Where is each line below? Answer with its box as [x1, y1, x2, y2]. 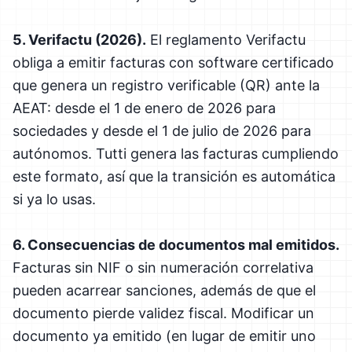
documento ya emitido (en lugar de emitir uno [13, 327, 316, 344]
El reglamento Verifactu [146, 31, 306, 48]
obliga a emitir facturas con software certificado [13, 53, 334, 71]
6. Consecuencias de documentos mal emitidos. [13, 236, 339, 253]
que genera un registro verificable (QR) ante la [13, 76, 320, 93]
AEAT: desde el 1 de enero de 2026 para [13, 99, 276, 116]
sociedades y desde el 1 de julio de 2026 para [13, 122, 311, 139]
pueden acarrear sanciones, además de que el [13, 281, 316, 299]
